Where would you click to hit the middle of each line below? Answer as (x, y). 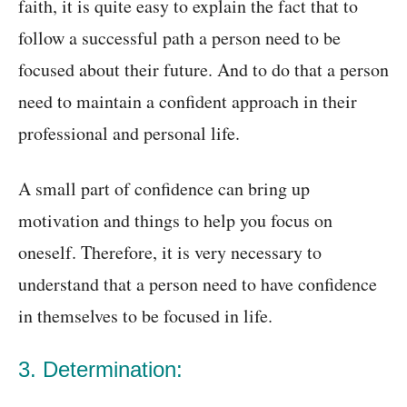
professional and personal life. (129, 134)
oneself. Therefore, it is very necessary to (170, 253)
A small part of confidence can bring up (164, 189)
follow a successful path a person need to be (179, 38)
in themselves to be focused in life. (145, 316)
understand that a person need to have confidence (198, 284)
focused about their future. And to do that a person (203, 70)
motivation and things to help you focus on (175, 221)
